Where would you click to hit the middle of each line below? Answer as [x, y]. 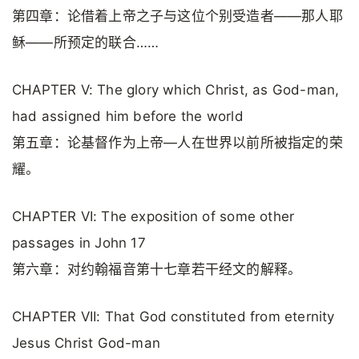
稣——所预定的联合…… [86, 42]
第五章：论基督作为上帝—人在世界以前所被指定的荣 [177, 142]
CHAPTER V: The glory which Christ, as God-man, [176, 89]
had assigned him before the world [128, 116]
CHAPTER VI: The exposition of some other [153, 217]
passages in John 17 [79, 243]
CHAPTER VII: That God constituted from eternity [173, 317]
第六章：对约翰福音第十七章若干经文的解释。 [157, 270]
